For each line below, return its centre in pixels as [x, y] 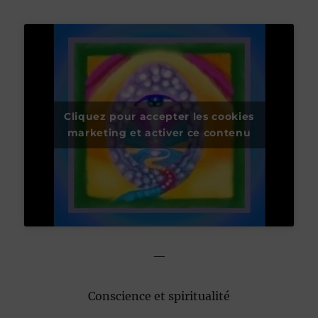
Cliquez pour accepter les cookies [159, 117]
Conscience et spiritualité [159, 296]
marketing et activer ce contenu [159, 133]
